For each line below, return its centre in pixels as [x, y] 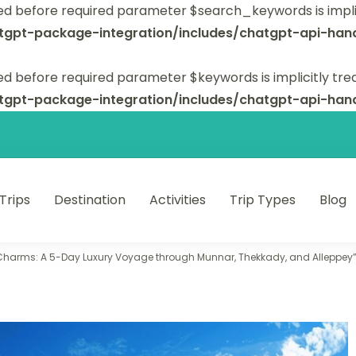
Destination [90, 200]
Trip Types [263, 200]
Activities [178, 200]
